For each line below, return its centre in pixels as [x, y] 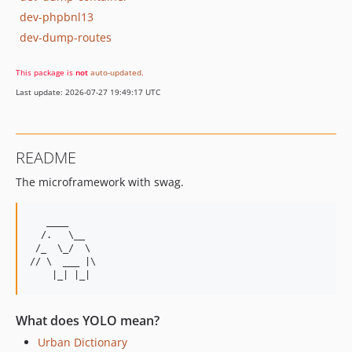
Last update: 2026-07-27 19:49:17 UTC [88, 92]
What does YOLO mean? [88, 321]
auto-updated [116, 72]
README [46, 158]
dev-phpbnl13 [57, 16]
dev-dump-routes [66, 37]
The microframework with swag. [100, 182]
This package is [46, 72]
